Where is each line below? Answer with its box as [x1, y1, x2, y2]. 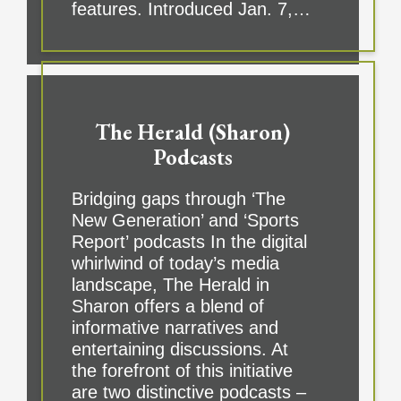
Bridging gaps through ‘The [71, 189, 286, 209]
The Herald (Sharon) [95, 118, 291, 147]
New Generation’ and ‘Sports [71, 210, 299, 231]
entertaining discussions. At [71, 339, 288, 360]
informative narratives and [71, 318, 278, 338]
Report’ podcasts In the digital [71, 232, 307, 252]
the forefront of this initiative [71, 361, 293, 381]
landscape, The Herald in [71, 275, 269, 295]
